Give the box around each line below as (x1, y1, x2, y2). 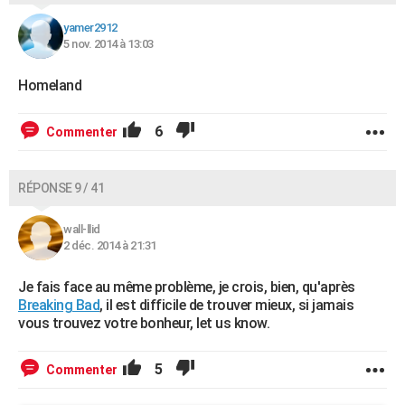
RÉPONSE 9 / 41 (18, 181, 104, 195)
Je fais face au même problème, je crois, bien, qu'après (18, 278, 355, 296)
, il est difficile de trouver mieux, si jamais (99, 297, 353, 314)
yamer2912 (63, 21, 118, 34)
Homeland (18, 77, 81, 94)
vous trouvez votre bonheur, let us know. (18, 315, 269, 332)
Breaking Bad (18, 297, 99, 314)
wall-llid (63, 222, 100, 236)
